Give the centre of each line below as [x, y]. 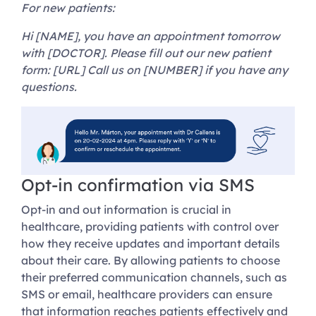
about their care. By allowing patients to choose [151, 261]
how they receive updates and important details [151, 244]
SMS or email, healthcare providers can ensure [147, 294]
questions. [49, 87]
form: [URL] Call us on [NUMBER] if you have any [154, 70]
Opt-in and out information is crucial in [126, 210]
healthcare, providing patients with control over [150, 227]
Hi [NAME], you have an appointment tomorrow [151, 36]
